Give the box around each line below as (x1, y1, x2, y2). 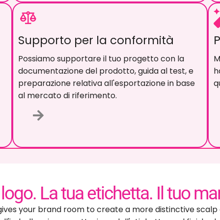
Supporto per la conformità (18, 65, 174, 81)
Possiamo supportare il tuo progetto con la (18, 85, 184, 97)
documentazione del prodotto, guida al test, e (18, 98, 193, 110)
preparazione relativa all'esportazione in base (18, 110, 195, 122)
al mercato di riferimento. (18, 122, 117, 134)
